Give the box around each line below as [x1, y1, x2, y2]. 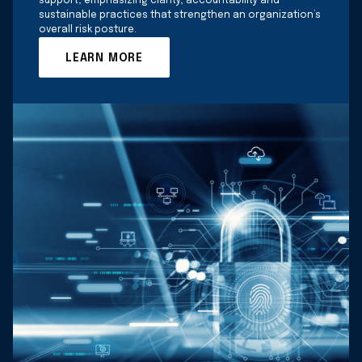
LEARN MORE [65, 53, 143, 65]
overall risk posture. [39, 24, 137, 35]
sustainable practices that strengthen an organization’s [39, 10, 321, 20]
